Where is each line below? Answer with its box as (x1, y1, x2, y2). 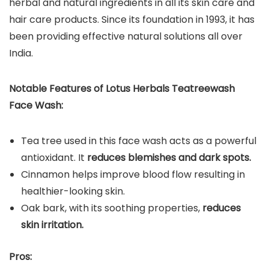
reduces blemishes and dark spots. (87, 150, 251, 165)
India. (9, 46, 33, 60)
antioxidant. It (21, 150, 87, 165)
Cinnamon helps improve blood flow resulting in (21, 167, 245, 181)
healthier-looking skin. (21, 184, 125, 198)
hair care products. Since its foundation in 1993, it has (9, 12, 255, 26)
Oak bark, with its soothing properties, (21, 201, 202, 215)
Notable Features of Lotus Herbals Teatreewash (9, 81, 235, 95)
